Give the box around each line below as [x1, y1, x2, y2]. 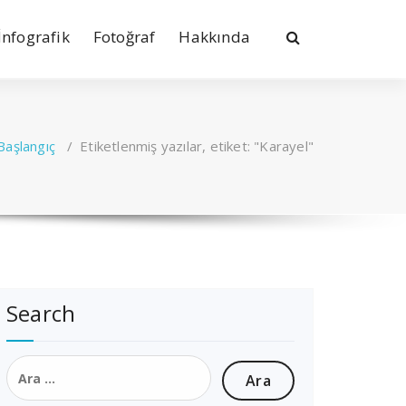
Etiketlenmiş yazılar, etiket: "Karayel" [80, 137, 314, 155]
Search [6, 298, 76, 328]
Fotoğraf [92, 25, 156, 47]
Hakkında [179, 25, 250, 47]
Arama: [5, 354, 54, 372]
